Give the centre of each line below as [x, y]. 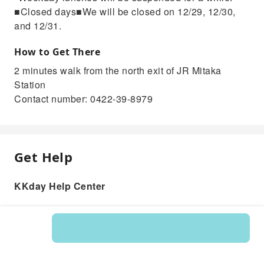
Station [30, 85]
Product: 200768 [132, 242]
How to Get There [57, 52]
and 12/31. [38, 26]
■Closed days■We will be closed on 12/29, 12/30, [125, 12]
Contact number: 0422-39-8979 [83, 99]
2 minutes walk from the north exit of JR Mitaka [118, 71]
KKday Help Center [60, 186]
